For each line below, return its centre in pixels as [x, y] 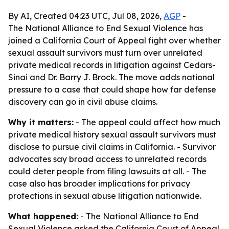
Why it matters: [41, 122]
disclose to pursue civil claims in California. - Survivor [112, 147]
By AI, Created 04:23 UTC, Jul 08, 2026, [86, 16]
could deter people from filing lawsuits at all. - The [107, 171]
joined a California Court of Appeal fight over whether [114, 40]
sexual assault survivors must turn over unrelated [105, 53]
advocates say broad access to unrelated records [107, 159]
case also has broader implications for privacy [99, 184]
